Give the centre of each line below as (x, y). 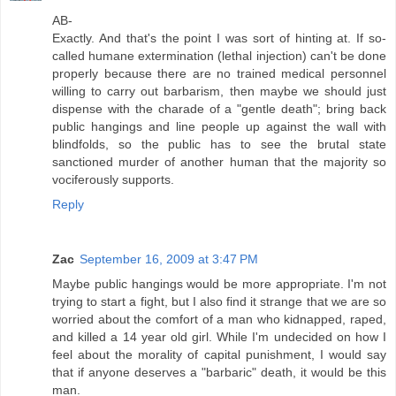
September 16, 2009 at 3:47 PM (169, 259)
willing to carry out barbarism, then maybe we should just (219, 91)
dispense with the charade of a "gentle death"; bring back (219, 108)
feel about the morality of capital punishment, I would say (219, 354)
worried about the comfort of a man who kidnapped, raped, (219, 319)
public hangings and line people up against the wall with (219, 126)
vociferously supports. (113, 179)
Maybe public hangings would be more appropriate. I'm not (219, 283)
